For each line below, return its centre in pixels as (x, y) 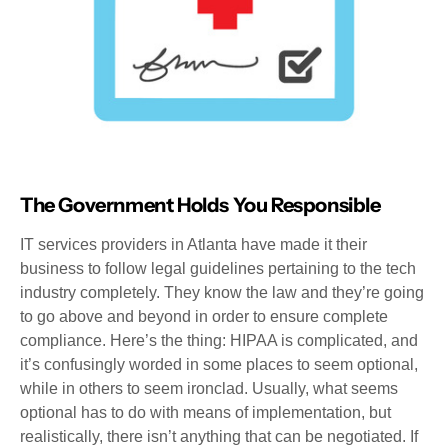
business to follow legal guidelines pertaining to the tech (218, 268)
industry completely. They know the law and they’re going (222, 292)
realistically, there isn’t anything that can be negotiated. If (219, 436)
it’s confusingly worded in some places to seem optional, (219, 364)
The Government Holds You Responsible (200, 205)
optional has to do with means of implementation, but (205, 412)
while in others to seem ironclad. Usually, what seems (209, 388)
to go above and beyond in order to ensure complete (204, 316)
